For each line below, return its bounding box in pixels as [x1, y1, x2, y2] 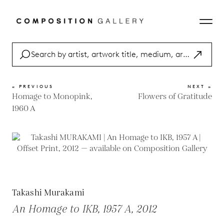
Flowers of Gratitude [138, 91, 212, 102]
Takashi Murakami [12, 187, 84, 199]
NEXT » [187, 83, 212, 89]
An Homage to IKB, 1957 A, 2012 [12, 202, 156, 217]
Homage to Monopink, [12, 91, 92, 102]
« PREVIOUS [12, 83, 54, 89]
